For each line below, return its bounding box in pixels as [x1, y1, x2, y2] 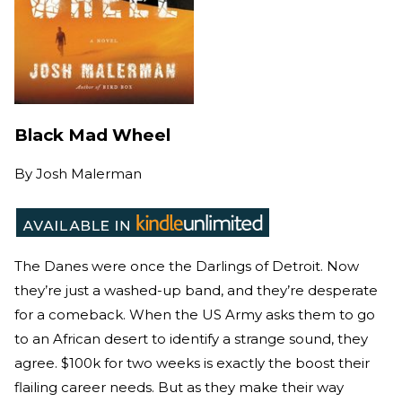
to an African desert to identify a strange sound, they [14, 330, 368, 348]
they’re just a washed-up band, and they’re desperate [14, 282, 378, 300]
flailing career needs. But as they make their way [14, 379, 344, 397]
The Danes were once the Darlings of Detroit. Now [14, 258, 359, 275]
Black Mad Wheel [14, 124, 170, 145]
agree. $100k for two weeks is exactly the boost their [14, 354, 370, 372]
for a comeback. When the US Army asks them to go [14, 306, 375, 324]
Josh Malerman [36, 165, 142, 183]
